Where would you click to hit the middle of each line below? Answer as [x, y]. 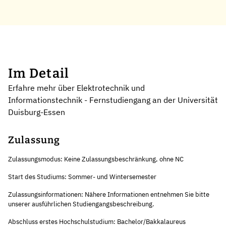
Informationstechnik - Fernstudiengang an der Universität [113, 100]
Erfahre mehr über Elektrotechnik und [76, 88]
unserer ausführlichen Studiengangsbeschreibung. [81, 204]
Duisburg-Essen [37, 112]
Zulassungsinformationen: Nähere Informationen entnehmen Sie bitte [109, 194]
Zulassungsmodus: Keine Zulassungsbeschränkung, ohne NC [96, 159]
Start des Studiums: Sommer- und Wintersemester [82, 177]
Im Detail [39, 73]
